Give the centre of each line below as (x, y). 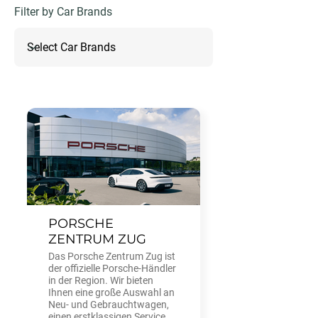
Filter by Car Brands (63, 12)
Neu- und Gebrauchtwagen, (109, 305)
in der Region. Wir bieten (101, 281)
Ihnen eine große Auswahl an (111, 293)
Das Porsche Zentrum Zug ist (112, 257)
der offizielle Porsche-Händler (112, 269)
